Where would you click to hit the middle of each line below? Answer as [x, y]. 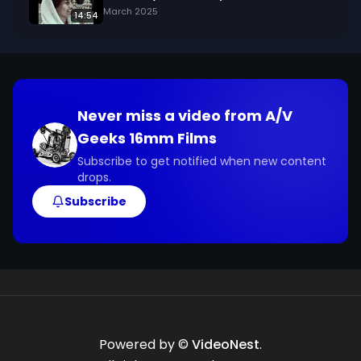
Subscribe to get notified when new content [202, 161]
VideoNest [226, 344]
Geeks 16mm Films [147, 138]
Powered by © [145, 344]
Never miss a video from [171, 116]
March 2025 [131, 11]
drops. [94, 177]
